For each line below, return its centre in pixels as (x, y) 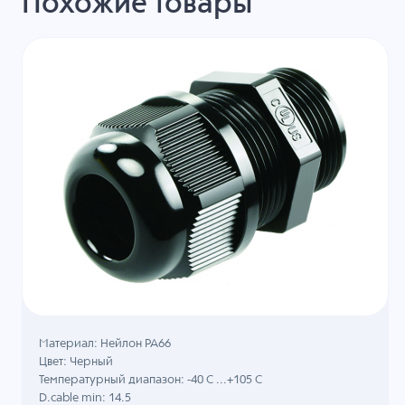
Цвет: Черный (76, 363)
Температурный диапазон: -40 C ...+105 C (151, 381)
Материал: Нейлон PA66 (105, 344)
